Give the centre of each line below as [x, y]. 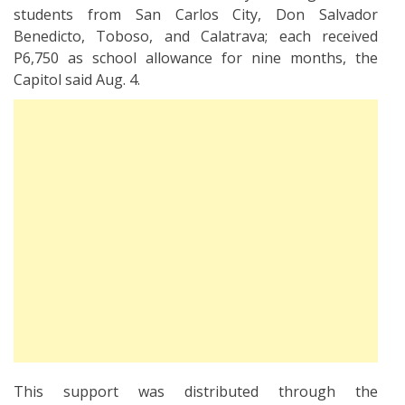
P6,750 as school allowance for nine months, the [196, 57]
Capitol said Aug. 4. [77, 79]
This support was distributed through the [196, 391]
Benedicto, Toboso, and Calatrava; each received [196, 36]
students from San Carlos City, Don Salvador [196, 14]
